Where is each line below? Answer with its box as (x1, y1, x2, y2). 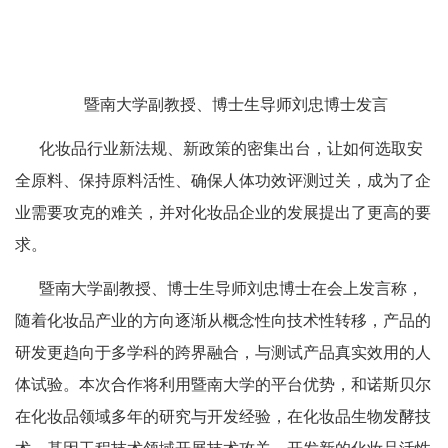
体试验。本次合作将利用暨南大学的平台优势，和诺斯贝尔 (15, 374, 431, 395)
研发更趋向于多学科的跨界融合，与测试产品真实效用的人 (15, 342, 431, 363)
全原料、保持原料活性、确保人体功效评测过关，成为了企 (15, 170, 431, 191)
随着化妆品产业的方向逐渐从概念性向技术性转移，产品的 (15, 310, 431, 331)
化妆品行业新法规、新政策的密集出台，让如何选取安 (39, 138, 423, 159)
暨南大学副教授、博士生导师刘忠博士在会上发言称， (39, 278, 423, 299)
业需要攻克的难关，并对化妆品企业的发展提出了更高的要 (15, 202, 431, 223)
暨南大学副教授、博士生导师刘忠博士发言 (84, 94, 388, 115)
